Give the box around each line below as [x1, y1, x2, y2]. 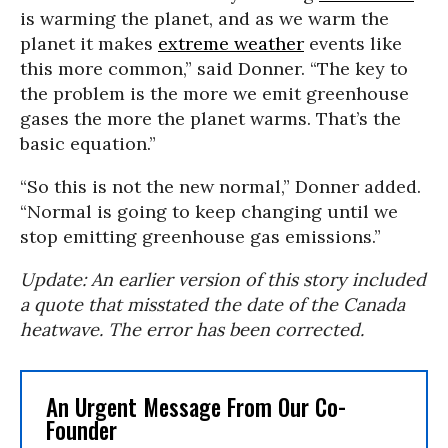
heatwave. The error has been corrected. [20, 318, 364, 342]
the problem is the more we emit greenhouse [20, 82, 409, 106]
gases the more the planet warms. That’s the [20, 107, 401, 131]
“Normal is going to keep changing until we [20, 200, 398, 224]
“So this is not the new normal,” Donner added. [20, 175, 421, 199]
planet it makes [20, 32, 158, 56]
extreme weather [158, 32, 304, 56]
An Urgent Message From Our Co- [46, 390, 346, 425]
